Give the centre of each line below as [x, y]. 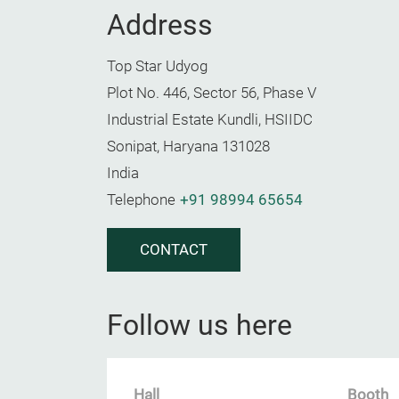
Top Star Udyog [157, 66]
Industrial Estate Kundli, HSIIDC [210, 120]
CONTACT [174, 250]
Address [160, 25]
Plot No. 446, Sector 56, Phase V [212, 93]
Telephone [141, 200]
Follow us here [199, 325]
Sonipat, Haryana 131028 [188, 147]
